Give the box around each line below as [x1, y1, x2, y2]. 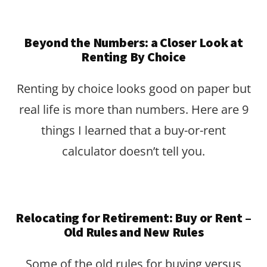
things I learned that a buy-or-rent [41, 122, 226, 138]
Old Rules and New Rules [63, 223, 204, 240]
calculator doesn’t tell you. [62, 142, 205, 159]
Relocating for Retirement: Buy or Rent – [15, 209, 252, 226]
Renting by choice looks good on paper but [16, 80, 251, 97]
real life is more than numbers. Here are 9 [18, 101, 249, 117]
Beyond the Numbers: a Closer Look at [23, 33, 244, 51]
